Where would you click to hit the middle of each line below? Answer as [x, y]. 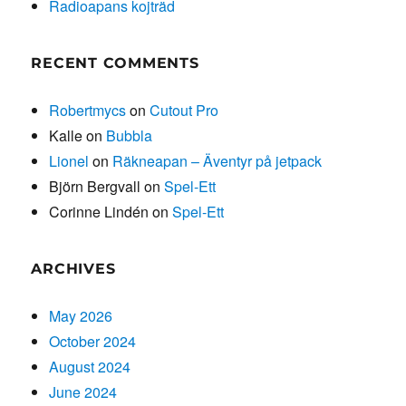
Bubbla [130, 135]
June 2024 [83, 391]
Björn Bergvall [95, 186]
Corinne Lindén [99, 211]
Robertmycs [88, 110]
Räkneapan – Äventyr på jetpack [217, 160]
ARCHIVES [73, 268]
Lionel [69, 160]
